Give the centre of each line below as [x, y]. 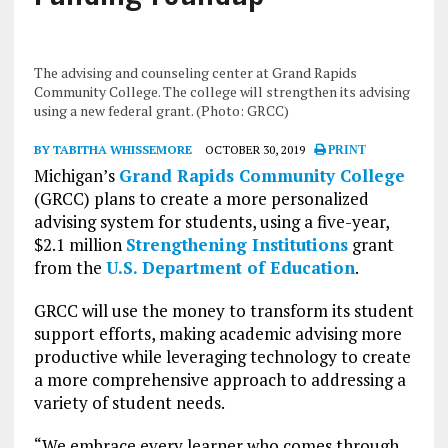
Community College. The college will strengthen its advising [221, 92]
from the [69, 268]
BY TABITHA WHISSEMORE [112, 150]
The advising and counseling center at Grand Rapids [195, 73]
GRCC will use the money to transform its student [223, 311]
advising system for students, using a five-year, [211, 222]
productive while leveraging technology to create [222, 357]
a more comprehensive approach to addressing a [219, 380]
